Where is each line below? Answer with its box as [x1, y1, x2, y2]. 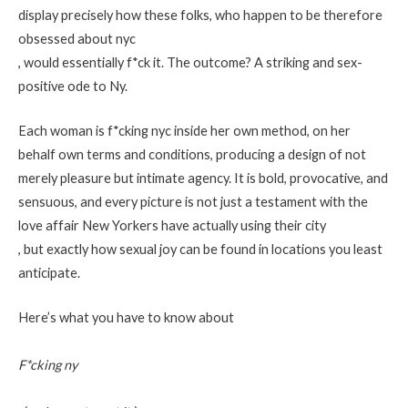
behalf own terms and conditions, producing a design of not [18, 147, 366, 163]
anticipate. [18, 265, 80, 281]
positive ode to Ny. [18, 77, 127, 94]
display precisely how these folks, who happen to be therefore [18, 6, 382, 23]
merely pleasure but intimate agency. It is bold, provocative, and [18, 170, 388, 187]
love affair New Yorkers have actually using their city [18, 218, 326, 234]
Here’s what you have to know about [18, 310, 234, 326]
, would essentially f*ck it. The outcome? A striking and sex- [18, 54, 362, 70]
